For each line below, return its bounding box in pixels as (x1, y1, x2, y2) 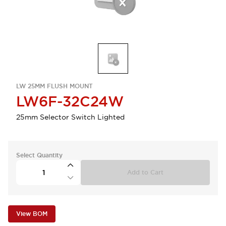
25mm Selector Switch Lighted (16, 112, 125, 122)
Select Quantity (16, 151, 63, 159)
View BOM (16, 210, 47, 218)
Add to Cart (127, 168, 163, 177)
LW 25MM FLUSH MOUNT (16, 82, 93, 90)
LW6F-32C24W (16, 92, 124, 110)
